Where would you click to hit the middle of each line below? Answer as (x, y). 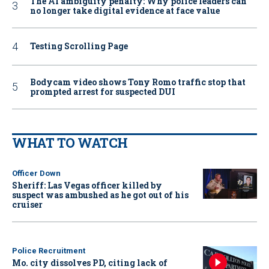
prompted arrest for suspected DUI (103, 91)
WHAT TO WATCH (70, 142)
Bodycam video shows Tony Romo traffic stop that (138, 82)
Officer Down (36, 173)
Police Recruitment (49, 250)
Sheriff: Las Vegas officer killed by (87, 185)
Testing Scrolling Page (79, 46)
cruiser (27, 204)
